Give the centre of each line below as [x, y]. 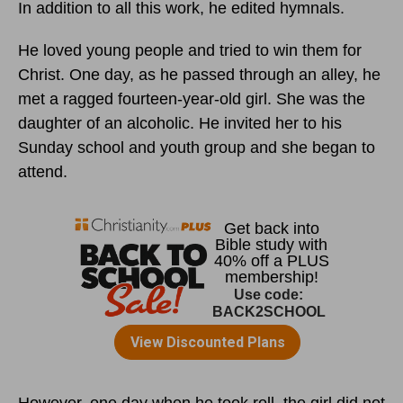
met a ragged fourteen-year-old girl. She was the [192, 99]
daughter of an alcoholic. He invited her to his [180, 123]
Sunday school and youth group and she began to [197, 147]
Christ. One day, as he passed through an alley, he [199, 74]
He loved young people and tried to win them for [190, 50]
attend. [43, 171]
